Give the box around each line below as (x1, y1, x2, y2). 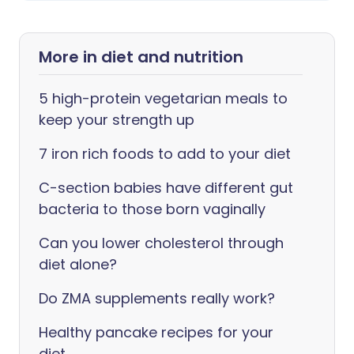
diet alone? (39, 254, 117, 274)
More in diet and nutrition (39, 46, 243, 68)
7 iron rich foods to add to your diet (39, 144, 291, 164)
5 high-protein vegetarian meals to (39, 88, 288, 108)
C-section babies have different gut (39, 178, 293, 198)
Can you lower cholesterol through (39, 233, 284, 253)
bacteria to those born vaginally (39, 199, 265, 219)
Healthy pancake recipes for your (39, 322, 273, 342)
